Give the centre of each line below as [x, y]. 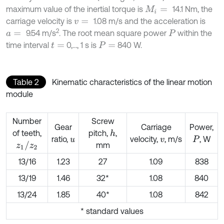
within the [194, 33]
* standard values [112, 211]
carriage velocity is [40, 21]
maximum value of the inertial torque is [75, 9]
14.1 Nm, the [192, 9]
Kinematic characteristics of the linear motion [132, 82]
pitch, [99, 133]
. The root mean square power [114, 33]
